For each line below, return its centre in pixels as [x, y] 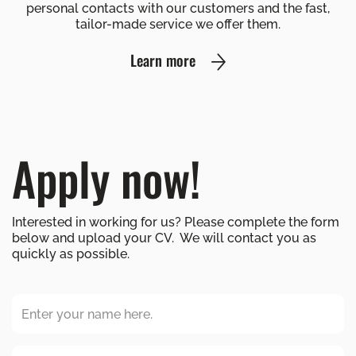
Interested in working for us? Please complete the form [176, 222]
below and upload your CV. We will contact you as [164, 238]
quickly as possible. [71, 254]
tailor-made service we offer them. [178, 25]
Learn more [163, 60]
